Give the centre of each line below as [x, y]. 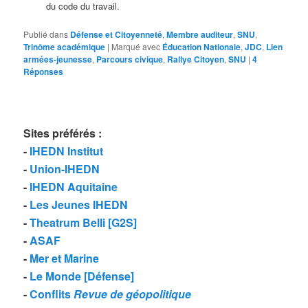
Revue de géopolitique [133, 294]
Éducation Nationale [202, 46]
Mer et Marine [65, 258]
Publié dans [46, 34]
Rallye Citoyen [196, 59]
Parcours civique [130, 59]
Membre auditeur [200, 34]
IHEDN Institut [67, 151]
